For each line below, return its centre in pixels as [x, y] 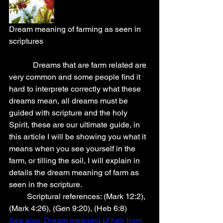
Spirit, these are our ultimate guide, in [75, 125]
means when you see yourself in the [73, 149]
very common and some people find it [76, 77]
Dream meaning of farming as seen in [76, 29]
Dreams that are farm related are [21, 65]
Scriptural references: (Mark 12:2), [18, 196]
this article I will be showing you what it [78, 137]
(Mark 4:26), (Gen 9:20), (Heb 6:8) [68, 208]
